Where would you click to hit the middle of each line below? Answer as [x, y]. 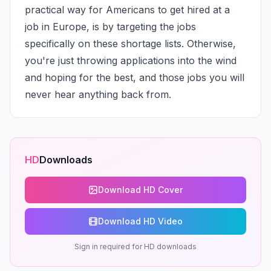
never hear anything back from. [98, 94]
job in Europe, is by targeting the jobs [110, 27]
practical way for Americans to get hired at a [127, 10]
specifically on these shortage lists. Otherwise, [130, 44]
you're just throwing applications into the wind [131, 60]
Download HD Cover [140, 190]
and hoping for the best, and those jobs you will [135, 77]
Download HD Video [140, 221]
